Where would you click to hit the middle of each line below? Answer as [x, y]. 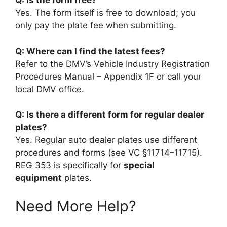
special [139, 165]
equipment [39, 178]
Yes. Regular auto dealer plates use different [106, 140]
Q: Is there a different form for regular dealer [110, 115]
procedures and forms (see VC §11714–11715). [109, 153]
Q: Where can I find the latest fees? [90, 51]
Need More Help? [76, 206]
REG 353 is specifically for [69, 165]
